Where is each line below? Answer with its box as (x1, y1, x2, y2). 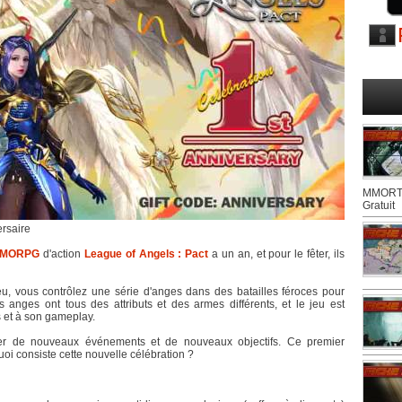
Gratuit (363, 199, 395, 212)
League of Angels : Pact (83, 248, 209, 260)
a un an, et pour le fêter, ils (208, 248, 345, 260)
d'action (39, 248, 84, 260)
